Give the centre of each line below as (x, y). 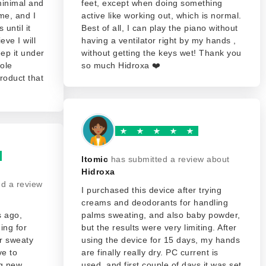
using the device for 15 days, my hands (161, 240)
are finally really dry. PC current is (150, 252)
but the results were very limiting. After (159, 227)
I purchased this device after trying (151, 190)
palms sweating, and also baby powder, (161, 215)
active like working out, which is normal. (161, 15)
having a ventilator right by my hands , (159, 40)
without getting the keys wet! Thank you (161, 53)
